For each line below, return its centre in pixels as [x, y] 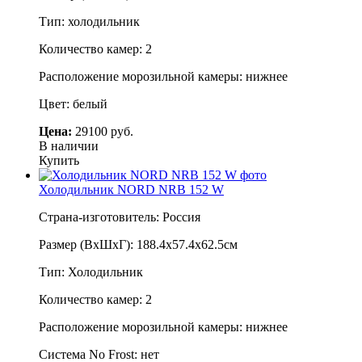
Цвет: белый [73, 103]
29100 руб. [103, 131]
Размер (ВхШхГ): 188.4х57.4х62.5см [138, 244]
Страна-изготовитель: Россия [120, 217]
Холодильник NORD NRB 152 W [131, 189]
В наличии [69, 145]
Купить [59, 160]
